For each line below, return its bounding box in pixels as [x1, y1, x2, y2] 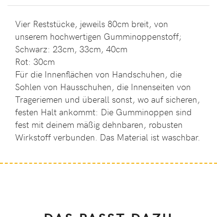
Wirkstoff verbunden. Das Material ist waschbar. [15, 131, 200, 143]
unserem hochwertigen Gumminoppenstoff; [15, 31, 182, 43]
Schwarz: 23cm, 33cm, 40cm [15, 43, 127, 55]
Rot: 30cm [15, 56, 55, 68]
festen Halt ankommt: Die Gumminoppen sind [15, 106, 192, 118]
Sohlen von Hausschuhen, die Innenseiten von [15, 81, 191, 93]
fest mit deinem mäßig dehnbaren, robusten [15, 119, 183, 131]
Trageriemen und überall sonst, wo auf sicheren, [15, 93, 200, 106]
